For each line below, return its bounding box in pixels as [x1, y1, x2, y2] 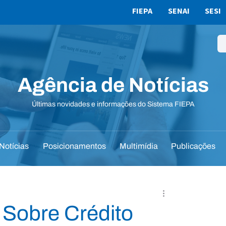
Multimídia [119, 142, 158, 150]
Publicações [171, 142, 215, 150]
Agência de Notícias [17, 74, 209, 96]
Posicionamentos [42, 142, 106, 150]
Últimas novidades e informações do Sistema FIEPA [31, 100, 195, 108]
